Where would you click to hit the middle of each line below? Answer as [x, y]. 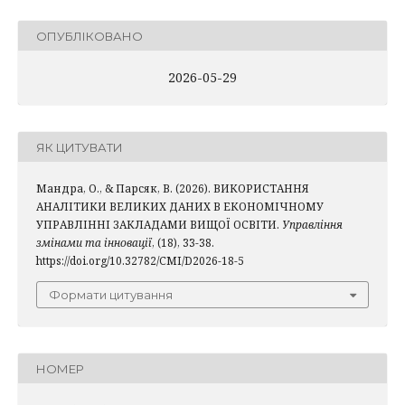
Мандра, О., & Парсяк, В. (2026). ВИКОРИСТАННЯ [173, 189]
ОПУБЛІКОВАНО [89, 36]
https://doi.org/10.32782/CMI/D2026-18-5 [140, 261]
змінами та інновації [94, 243]
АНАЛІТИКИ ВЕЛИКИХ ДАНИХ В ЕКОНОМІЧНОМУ [180, 207]
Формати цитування [111, 295]
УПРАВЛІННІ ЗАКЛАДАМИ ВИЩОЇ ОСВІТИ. [159, 225]
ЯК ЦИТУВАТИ [80, 147]
